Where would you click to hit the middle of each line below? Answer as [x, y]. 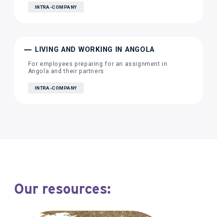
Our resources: [62, 189]
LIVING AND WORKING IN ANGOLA [95, 50]
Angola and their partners [66, 71]
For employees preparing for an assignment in [98, 64]
